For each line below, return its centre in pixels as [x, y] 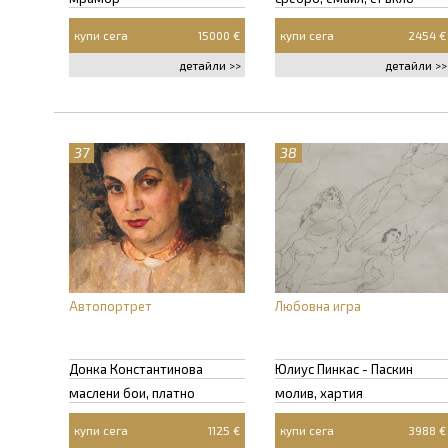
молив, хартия [319, 393]
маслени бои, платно [132, 393]
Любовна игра [318, 306]
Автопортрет [110, 306]
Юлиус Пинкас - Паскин [344, 369]
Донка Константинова [136, 369]
